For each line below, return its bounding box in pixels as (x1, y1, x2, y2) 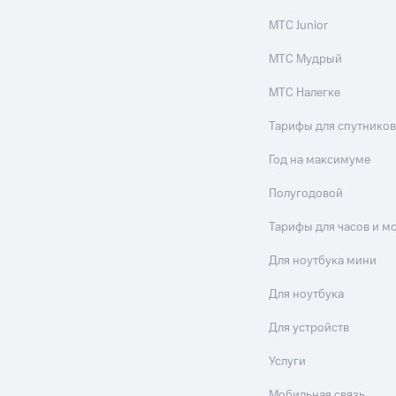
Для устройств (269, 319, 350, 338)
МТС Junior (269, 17, 329, 35)
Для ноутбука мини (269, 252, 377, 270)
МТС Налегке (269, 84, 341, 103)
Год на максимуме (269, 151, 371, 170)
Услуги (269, 353, 307, 371)
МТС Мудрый (269, 50, 343, 69)
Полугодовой (269, 185, 344, 203)
